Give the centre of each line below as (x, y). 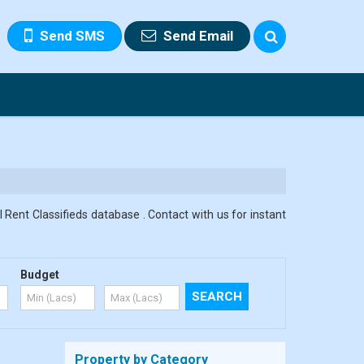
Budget (39, 275)
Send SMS (72, 35)
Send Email (198, 35)
